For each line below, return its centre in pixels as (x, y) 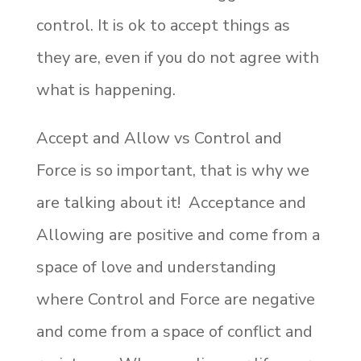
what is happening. (106, 89)
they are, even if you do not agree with (177, 57)
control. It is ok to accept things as (163, 25)
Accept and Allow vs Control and (159, 138)
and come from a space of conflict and (174, 331)
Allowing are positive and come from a (178, 234)
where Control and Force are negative (175, 299)
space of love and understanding (156, 267)
